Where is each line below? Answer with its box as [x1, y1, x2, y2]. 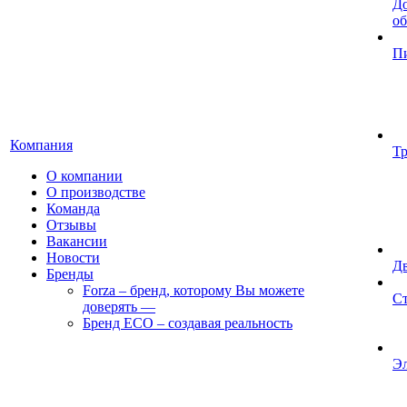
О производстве [46, 184, 145, 200]
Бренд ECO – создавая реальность [83, 315, 293, 331]
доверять [83, 299, 137, 314]
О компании [46, 168, 123, 184]
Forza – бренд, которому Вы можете [83, 283, 304, 298]
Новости [46, 250, 100, 265]
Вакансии [46, 233, 107, 249]
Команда [46, 201, 100, 216]
